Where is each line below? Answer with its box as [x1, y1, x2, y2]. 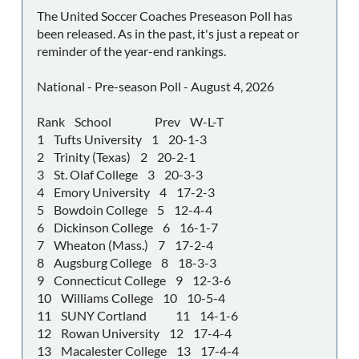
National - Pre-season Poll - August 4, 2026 [37, 78, 274, 94]
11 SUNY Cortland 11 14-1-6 [37, 307, 238, 323]
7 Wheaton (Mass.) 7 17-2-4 [37, 236, 213, 252]
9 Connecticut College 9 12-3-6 [37, 272, 231, 288]
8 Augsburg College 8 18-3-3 [37, 254, 216, 270]
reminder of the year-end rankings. [37, 42, 226, 58]
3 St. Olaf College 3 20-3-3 [37, 166, 203, 182]
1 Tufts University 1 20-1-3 [37, 131, 207, 147]
